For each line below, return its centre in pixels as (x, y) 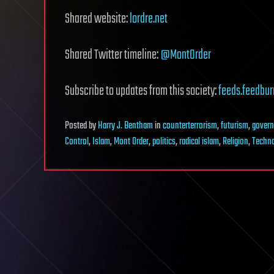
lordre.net (149, 19)
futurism (235, 126)
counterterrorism (190, 126)
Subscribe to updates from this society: (142, 91)
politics (164, 142)
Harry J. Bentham (125, 126)
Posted (77, 126)
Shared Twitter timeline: (113, 55)
